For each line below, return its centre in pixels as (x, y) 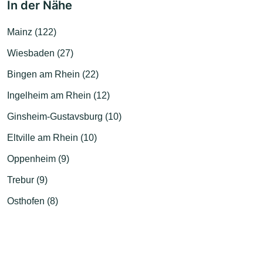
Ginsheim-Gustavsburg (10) (64, 116)
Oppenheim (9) (38, 159)
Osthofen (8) (33, 201)
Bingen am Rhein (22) (53, 74)
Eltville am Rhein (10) (52, 137)
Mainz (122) (32, 32)
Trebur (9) (27, 180)
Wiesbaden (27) (40, 53)
